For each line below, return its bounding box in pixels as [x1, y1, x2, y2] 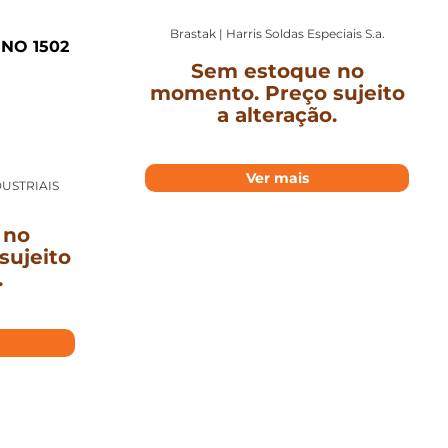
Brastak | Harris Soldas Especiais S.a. [169, 25, 385, 41]
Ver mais [245, 169, 309, 188]
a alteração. [217, 102, 337, 127]
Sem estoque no [190, 58, 364, 83]
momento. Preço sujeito [149, 80, 405, 105]
